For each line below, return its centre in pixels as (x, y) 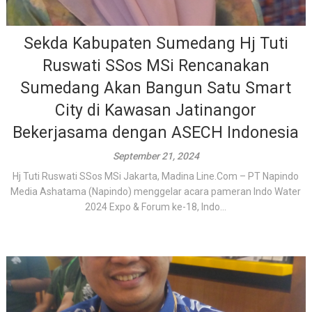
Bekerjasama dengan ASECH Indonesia (156, 133)
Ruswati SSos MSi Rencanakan (156, 66)
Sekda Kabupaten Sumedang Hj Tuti (156, 44)
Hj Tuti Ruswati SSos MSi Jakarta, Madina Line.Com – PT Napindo (156, 176)
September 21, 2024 (156, 156)
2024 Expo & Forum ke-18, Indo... (156, 207)
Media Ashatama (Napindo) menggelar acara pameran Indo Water (156, 192)
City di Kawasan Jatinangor (156, 110)
